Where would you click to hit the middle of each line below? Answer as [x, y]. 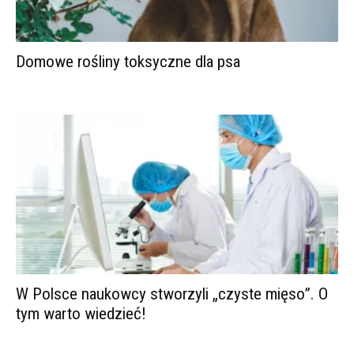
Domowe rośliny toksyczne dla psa [128, 62]
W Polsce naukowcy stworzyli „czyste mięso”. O [172, 294]
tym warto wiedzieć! [81, 313]
